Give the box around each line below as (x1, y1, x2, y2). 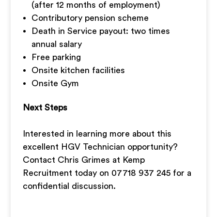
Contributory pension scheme (31, 14, 149, 22)
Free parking (31, 53, 81, 62)
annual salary (31, 40, 82, 48)
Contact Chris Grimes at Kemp (23, 155, 145, 164)
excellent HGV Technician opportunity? (23, 142, 178, 151)
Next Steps (23, 103, 68, 112)
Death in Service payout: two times (31, 27, 170, 35)
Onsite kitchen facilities (31, 66, 125, 75)
